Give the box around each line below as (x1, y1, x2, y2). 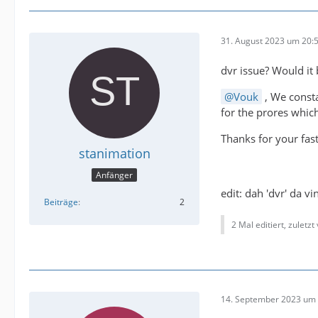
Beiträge (44, 195, 78, 208)
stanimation (78, 145, 150, 163)
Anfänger (96, 168, 133, 181)
